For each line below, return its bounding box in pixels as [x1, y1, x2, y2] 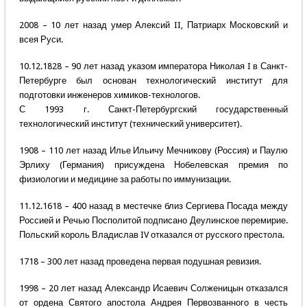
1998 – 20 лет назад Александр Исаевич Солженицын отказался [19, 283, 288, 294]
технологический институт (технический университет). [19, 119, 242, 130]
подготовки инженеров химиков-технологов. [19, 90, 202, 101]
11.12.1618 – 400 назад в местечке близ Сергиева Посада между [19, 201, 288, 212]
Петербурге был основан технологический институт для [19, 75, 288, 86]
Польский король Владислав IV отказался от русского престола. [19, 230, 284, 241]
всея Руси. [19, 34, 63, 45]
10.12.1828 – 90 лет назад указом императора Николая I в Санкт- [19, 61, 288, 72]
